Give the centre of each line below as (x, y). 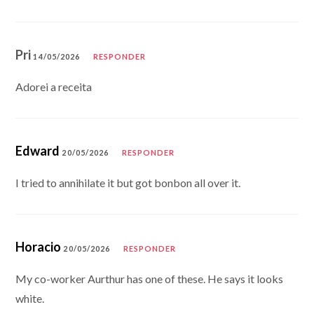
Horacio (39, 246)
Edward (38, 150)
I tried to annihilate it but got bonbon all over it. (128, 182)
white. (30, 298)
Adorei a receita (54, 86)
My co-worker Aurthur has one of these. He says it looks (150, 278)
